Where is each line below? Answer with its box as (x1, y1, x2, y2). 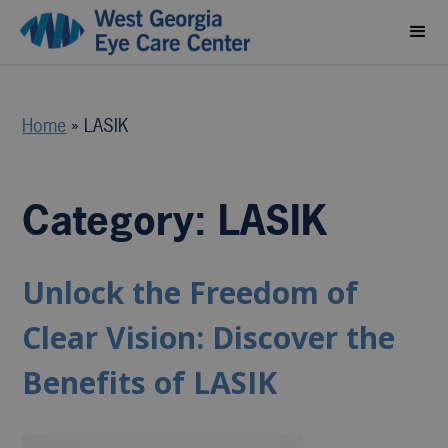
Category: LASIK (22, 193, 329, 247)
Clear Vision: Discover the (22, 317, 396, 358)
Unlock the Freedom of (22, 272, 359, 313)
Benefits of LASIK (22, 362, 278, 403)
